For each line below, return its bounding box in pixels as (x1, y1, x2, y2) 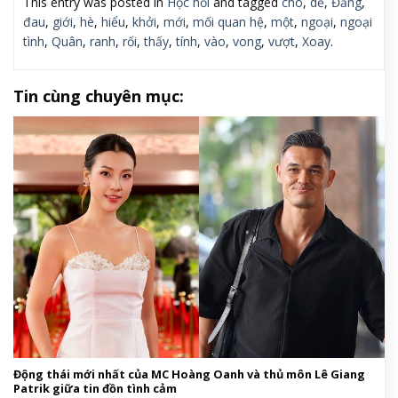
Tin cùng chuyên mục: (13, 85, 184, 107)
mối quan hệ (193, 13, 264, 31)
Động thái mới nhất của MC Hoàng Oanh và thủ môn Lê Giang (12, 366, 365, 383)
